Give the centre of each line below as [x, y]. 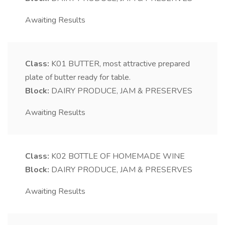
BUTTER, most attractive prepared [129, 64]
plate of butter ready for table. [78, 78]
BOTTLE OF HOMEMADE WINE [127, 156]
